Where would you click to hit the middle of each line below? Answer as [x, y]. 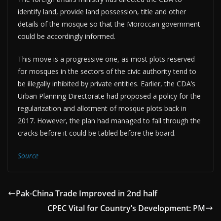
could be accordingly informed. [67, 36]
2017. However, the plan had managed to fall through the [109, 120]
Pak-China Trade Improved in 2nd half [87, 193]
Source [28, 155]
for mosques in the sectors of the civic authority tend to [107, 71]
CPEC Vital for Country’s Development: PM [126, 208]
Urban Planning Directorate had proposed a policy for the [109, 96]
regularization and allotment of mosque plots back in [102, 108]
